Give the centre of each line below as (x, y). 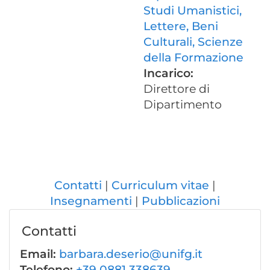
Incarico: (168, 73)
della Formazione (193, 58)
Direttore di (177, 89)
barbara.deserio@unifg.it (131, 254)
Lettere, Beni (181, 26)
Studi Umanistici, (193, 11)
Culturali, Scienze (193, 42)
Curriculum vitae (160, 185)
